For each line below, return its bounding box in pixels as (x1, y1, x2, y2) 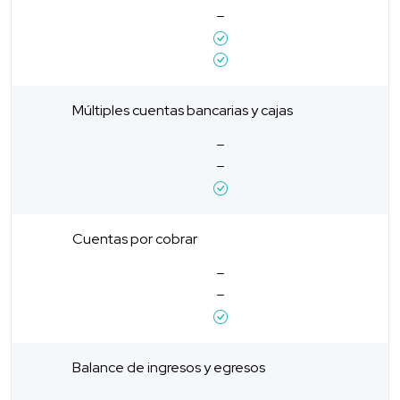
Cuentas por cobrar (72, 229, 197, 248)
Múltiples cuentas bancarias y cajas (72, 100, 293, 120)
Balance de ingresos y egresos (72, 357, 265, 377)
